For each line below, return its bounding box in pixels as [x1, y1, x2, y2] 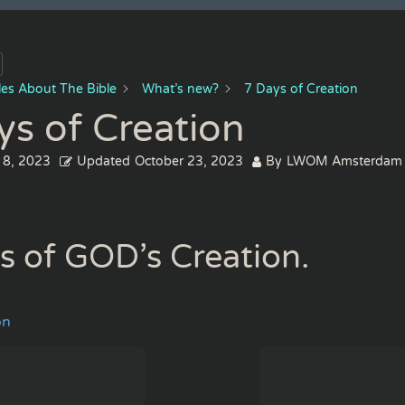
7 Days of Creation [244, 81, 358, 97]
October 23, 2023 [135, 154, 243, 169]
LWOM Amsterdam [287, 154, 402, 169]
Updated [77, 154, 130, 169]
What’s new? [142, 81, 219, 97]
